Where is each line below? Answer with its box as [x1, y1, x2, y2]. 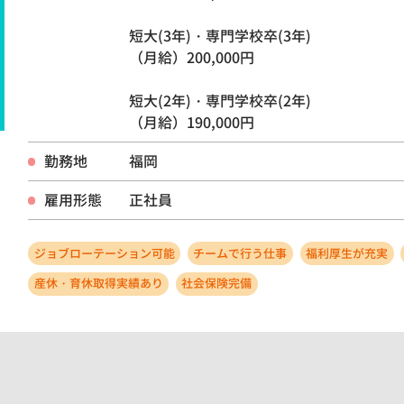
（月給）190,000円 [129, 113, 254, 133]
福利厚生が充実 [306, 244, 389, 262]
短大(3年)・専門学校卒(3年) [129, 26, 311, 47]
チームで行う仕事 [193, 244, 288, 262]
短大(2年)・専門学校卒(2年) [129, 91, 311, 112]
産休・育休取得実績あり [33, 275, 163, 292]
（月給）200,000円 [129, 48, 254, 69]
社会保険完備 [181, 275, 252, 292]
